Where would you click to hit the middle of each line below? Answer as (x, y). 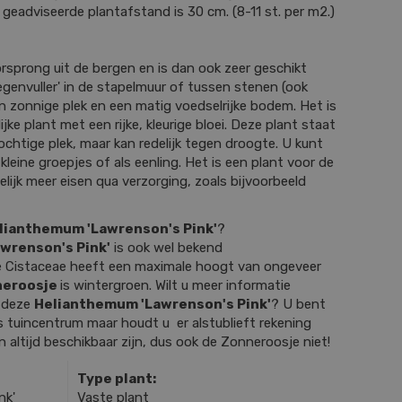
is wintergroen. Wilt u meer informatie (175, 285)
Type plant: (116, 378)
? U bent (298, 304)
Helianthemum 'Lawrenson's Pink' (153, 304)
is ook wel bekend (166, 247)
